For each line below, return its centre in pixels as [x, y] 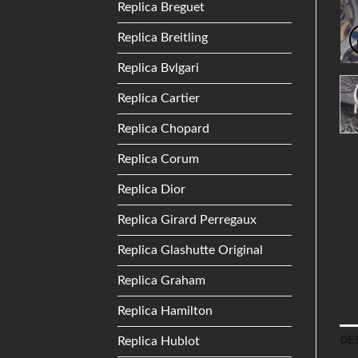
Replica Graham [161, 280]
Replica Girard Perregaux [187, 219]
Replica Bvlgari [158, 68]
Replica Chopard [163, 128]
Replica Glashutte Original [190, 250]
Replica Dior [151, 189]
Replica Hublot [159, 341]
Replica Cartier [159, 98]
